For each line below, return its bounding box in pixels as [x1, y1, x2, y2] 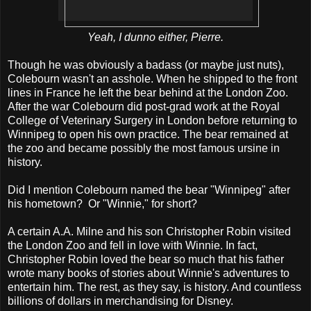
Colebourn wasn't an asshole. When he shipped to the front [8, 72, 297, 85]
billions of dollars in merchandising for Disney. [8, 294, 233, 307]
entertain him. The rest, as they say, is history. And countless [8, 280, 301, 293]
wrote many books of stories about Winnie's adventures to [8, 267, 289, 279]
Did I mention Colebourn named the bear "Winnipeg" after [8, 183, 290, 196]
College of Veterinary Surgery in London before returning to [8, 114, 297, 126]
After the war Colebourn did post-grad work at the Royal [8, 100, 280, 112]
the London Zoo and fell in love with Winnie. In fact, [8, 239, 258, 251]
